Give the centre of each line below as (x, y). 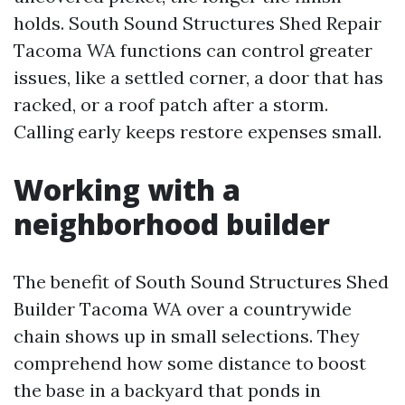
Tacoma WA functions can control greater (193, 50)
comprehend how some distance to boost (190, 363)
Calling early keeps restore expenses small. (198, 132)
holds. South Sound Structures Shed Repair (198, 23)
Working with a (127, 189)
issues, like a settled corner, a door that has (198, 77)
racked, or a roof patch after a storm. (171, 104)
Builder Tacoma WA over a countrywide (183, 309)
